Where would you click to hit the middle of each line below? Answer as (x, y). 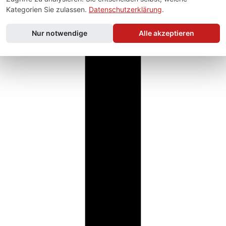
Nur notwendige (60, 33)
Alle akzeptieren (166, 33)
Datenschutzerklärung (125, 9)
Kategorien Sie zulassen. (47, 9)
